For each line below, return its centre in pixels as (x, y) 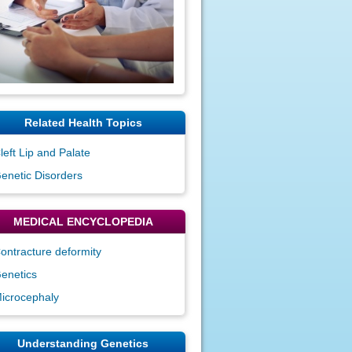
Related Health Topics (83, 122)
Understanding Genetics (83, 343)
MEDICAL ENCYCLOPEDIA (83, 221)
